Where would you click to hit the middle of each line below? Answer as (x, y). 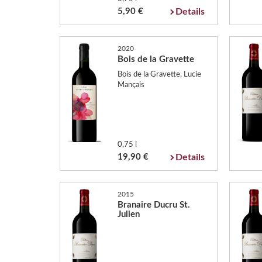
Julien (128, 214)
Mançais (131, 85)
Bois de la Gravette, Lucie (159, 74)
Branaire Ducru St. (154, 205)
